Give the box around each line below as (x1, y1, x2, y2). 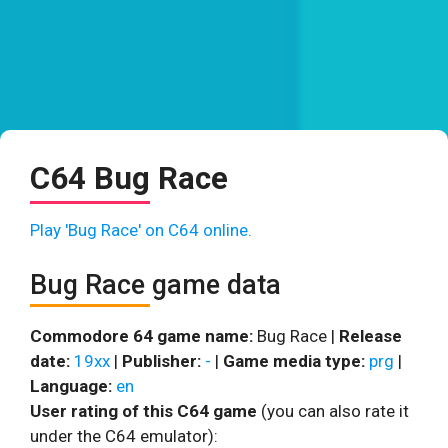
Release (339, 325, 402, 346)
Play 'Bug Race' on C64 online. (30, 220, 252, 240)
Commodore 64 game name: (30, 325, 253, 346)
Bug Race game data (30, 268, 281, 301)
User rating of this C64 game (30, 400, 257, 421)
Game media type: (223, 350, 365, 371)
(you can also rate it (257, 400, 409, 421)
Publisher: (122, 350, 201, 371)
